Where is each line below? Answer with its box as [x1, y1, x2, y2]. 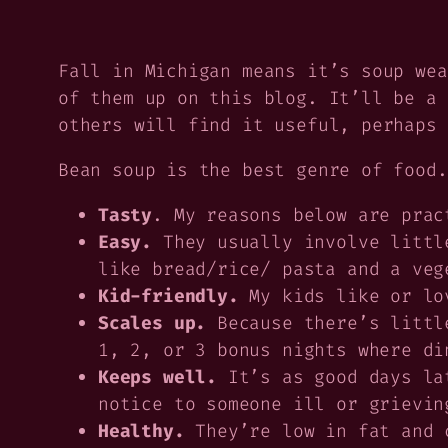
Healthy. [98, 419, 185, 444]
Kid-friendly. [98, 284, 239, 309]
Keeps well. [98, 365, 218, 390]
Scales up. [98, 311, 218, 336]
